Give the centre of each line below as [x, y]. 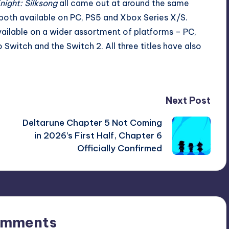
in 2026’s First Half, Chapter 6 [98, 135]
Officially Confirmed [119, 148]
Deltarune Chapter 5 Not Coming [92, 122]
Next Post [188, 100]
